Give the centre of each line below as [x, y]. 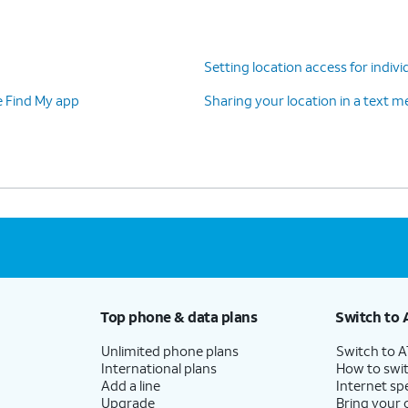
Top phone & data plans [178, 316]
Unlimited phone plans [169, 350]
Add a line [130, 385]
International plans [158, 367]
